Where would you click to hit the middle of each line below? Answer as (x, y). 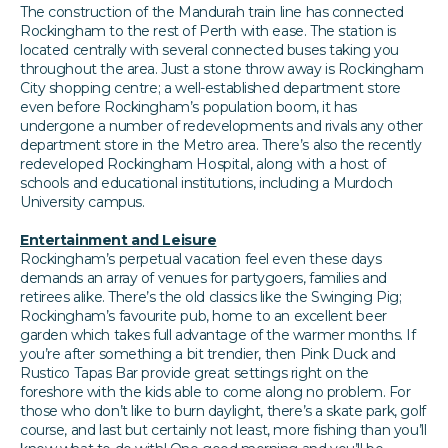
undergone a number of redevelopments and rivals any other (222, 125)
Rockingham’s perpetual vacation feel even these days (201, 258)
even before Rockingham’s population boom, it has (188, 106)
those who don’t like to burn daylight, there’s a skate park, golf (223, 410)
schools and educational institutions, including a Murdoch (207, 182)
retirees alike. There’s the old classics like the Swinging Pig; (211, 296)
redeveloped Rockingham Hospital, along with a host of (203, 163)
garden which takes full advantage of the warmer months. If (218, 334)
